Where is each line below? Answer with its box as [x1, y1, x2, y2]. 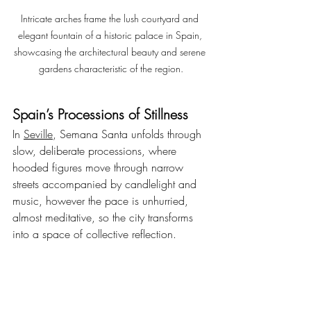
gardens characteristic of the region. [39, 61, 183, 75]
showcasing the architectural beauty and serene [14, 44, 208, 58]
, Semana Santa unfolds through [53, 126, 205, 142]
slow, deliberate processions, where [12, 142, 180, 158]
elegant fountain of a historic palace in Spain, [17, 28, 205, 42]
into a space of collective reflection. [12, 226, 176, 242]
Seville [24, 126, 53, 142]
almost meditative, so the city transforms [12, 209, 196, 225]
